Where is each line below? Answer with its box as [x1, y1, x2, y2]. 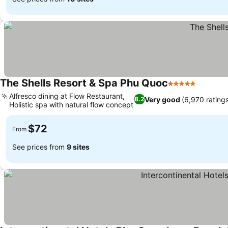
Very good [145, 95, 181, 104]
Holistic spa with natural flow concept [9, 100, 133, 109]
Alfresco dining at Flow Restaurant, [9, 92, 125, 100]
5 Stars [167, 83, 195, 94]
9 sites [67, 142, 90, 151]
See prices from [12, 142, 67, 151]
